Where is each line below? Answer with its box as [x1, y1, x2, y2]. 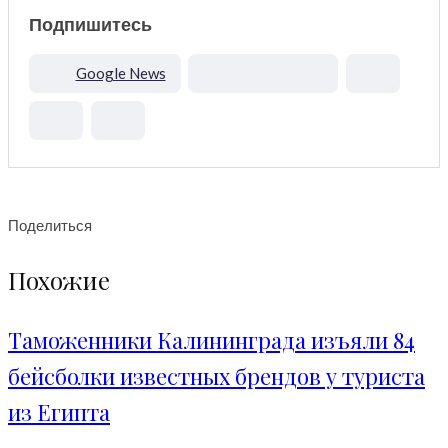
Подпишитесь [29, 13, 152, 36]
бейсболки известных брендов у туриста [8, 361, 425, 392]
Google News [75, 64, 166, 83]
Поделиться [8, 216, 92, 235]
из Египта [8, 397, 110, 428]
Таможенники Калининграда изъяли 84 [8, 325, 415, 356]
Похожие [8, 264, 110, 297]
